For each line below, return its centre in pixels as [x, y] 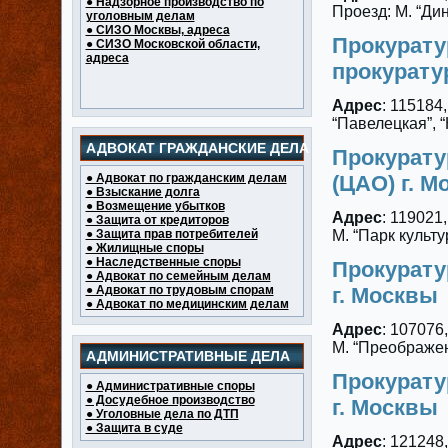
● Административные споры [170, 386]
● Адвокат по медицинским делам [187, 304]
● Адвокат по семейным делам [178, 276]
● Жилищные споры [144, 248]
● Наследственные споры [163, 262]
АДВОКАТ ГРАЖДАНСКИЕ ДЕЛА [197, 148]
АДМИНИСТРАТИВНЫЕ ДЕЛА [187, 356]
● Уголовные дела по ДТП [162, 414]
